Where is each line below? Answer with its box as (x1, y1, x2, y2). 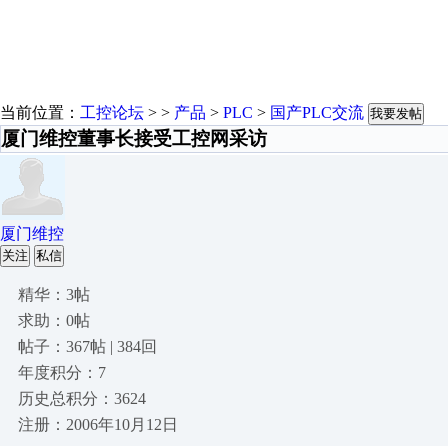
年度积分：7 (18, 364, 106, 381)
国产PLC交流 (270, 104, 364, 121)
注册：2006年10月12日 (18, 416, 178, 433)
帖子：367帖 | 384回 (18, 338, 157, 355)
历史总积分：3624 (18, 390, 146, 407)
